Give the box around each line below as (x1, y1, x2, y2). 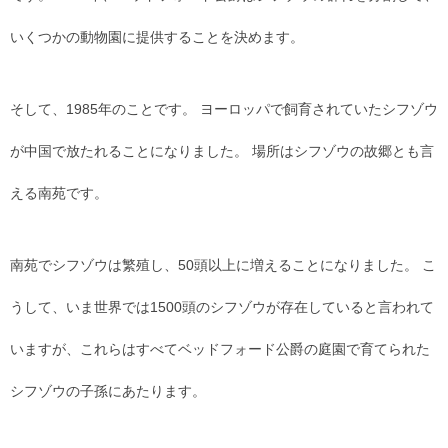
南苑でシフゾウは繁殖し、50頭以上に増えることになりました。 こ (10, 257, 436, 274)
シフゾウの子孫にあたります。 (10, 383, 206, 400)
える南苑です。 (10, 185, 108, 202)
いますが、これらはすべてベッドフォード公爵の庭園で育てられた (10, 341, 430, 358)
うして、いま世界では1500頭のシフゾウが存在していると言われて (10, 299, 434, 316)
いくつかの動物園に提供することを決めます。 (10, 29, 304, 46)
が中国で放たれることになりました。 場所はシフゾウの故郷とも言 (10, 143, 434, 160)
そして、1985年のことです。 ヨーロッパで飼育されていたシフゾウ (10, 101, 438, 118)
